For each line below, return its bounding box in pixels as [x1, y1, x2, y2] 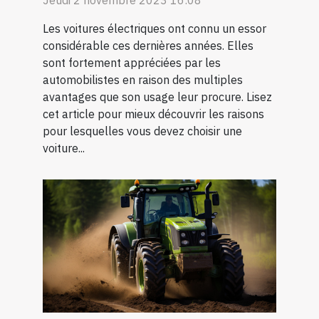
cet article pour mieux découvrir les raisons [43, 106, 264, 121]
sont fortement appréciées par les [43, 55, 221, 70]
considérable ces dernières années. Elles [43, 38, 253, 53]
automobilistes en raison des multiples [43, 72, 243, 87]
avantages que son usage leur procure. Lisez [43, 89, 272, 104]
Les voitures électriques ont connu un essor [43, 21, 266, 36]
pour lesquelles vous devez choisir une [43, 123, 242, 138]
